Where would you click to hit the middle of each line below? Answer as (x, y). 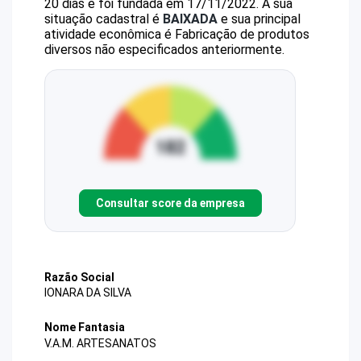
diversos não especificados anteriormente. (164, 50)
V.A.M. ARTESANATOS (100, 343)
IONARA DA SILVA (88, 293)
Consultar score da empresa (170, 203)
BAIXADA (190, 19)
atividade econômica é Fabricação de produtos (177, 34)
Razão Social (79, 277)
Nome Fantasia (85, 328)
